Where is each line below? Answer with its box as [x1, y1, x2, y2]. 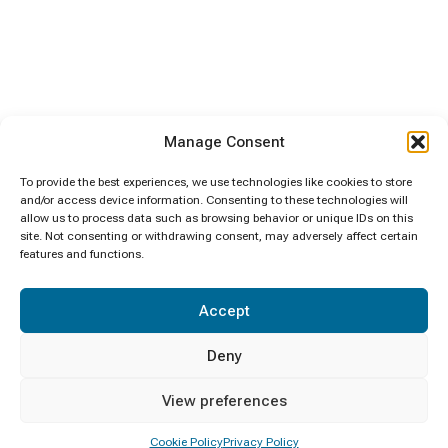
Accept [198, 301, 250, 320]
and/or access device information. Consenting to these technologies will [20, 193, 408, 207]
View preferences [161, 391, 287, 410]
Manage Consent [163, 133, 285, 151]
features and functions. [20, 247, 144, 261]
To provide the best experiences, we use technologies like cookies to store [20, 175, 412, 189]
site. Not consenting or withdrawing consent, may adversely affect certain [20, 229, 418, 243]
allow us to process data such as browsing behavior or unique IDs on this [20, 211, 413, 225]
